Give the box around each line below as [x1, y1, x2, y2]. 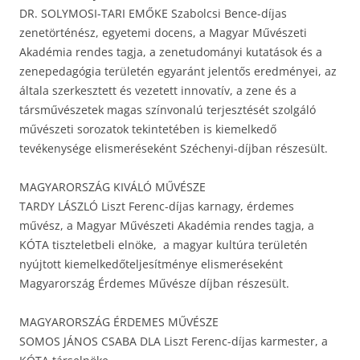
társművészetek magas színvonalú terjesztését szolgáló [19, 102, 316, 118]
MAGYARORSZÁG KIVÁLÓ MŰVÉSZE [19, 179, 206, 195]
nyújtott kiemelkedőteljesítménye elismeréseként [19, 256, 286, 272]
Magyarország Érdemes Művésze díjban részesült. [19, 276, 289, 292]
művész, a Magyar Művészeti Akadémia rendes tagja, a [19, 218, 314, 234]
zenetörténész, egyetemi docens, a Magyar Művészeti [19, 25, 307, 41]
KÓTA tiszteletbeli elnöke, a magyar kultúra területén [19, 237, 308, 253]
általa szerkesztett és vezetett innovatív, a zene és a [19, 83, 297, 99]
